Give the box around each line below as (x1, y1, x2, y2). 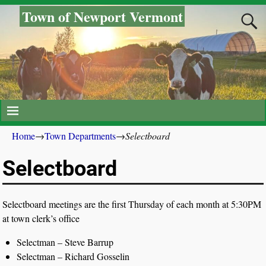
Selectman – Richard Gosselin (17, 250, 130, 263)
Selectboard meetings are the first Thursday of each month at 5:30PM (2, 198, 262, 211)
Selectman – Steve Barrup (17, 236, 114, 249)
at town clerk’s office (2, 212, 80, 225)
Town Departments (45, 129, 116, 142)
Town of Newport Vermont (21, 5, 183, 27)
